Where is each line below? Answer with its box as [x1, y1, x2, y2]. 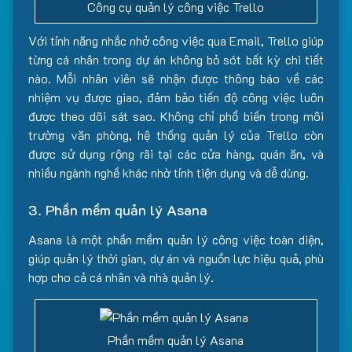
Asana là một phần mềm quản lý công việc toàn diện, [28, 231, 324, 247]
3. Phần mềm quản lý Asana [28, 200, 207, 219]
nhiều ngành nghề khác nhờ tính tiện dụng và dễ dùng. [28, 164, 309, 181]
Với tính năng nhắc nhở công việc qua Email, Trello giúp [28, 32, 324, 49]
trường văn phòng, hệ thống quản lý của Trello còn [28, 126, 324, 143]
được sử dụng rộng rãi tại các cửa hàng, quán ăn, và [28, 145, 324, 162]
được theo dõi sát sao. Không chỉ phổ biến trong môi [28, 108, 324, 124]
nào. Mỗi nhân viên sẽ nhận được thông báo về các [28, 70, 324, 86]
